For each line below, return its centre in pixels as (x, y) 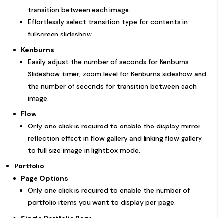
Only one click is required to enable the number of (109, 190)
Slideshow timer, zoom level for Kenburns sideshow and (117, 74)
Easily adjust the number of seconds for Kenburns (108, 62)
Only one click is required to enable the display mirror (114, 126)
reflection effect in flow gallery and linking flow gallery (115, 138)
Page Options (45, 178)
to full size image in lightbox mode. (84, 150)
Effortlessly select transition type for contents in (108, 22)
